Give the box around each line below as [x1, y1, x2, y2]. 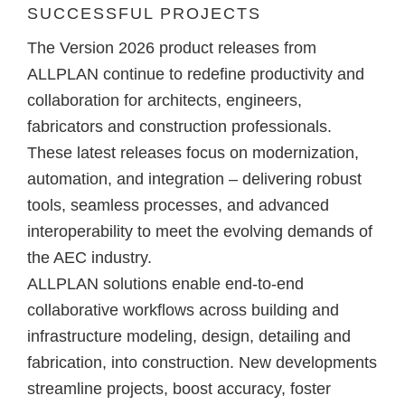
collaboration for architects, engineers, [27, 91, 302, 110]
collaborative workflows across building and [27, 301, 339, 320]
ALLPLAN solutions [27, 275, 172, 294]
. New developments [230, 353, 377, 372]
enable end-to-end [172, 275, 304, 294]
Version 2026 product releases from [60, 39, 316, 58]
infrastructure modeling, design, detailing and [27, 327, 351, 346]
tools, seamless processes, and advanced [27, 196, 329, 215]
